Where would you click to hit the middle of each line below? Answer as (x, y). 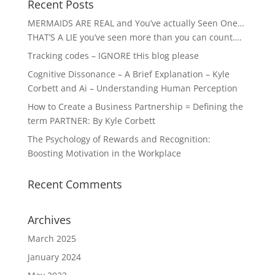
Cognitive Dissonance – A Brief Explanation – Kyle (128, 74)
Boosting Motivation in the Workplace (104, 153)
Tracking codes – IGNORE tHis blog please (113, 56)
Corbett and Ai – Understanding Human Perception (132, 88)
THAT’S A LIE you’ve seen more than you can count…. (134, 37)
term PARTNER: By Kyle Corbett (91, 121)
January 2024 (54, 257)
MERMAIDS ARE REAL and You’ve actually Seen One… (136, 23)
